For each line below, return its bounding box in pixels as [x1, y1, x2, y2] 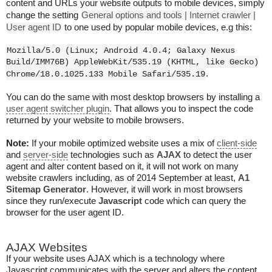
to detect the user [181, 150, 252, 160]
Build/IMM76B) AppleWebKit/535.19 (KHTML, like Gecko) [6, 57, 259, 67]
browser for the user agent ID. [6, 208, 124, 217]
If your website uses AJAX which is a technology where [6, 254, 225, 263]
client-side [217, 138, 257, 148]
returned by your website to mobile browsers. [6, 115, 184, 125]
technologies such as [68, 150, 157, 160]
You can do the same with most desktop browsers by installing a [6, 92, 260, 102]
